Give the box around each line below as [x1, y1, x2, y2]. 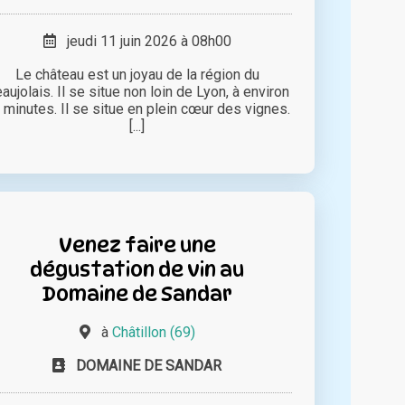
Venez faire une [58, 232, 216, 258]
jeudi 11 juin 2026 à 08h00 [55, 33, 231, 51]
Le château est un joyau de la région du [14, 66, 259, 84]
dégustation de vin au [30, 257, 245, 282]
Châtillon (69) [111, 324, 195, 342]
